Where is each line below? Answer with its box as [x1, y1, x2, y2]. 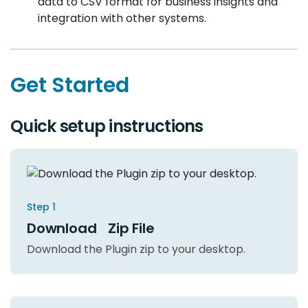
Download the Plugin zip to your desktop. [27, 241, 245, 257]
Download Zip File [27, 218, 155, 238]
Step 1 [27, 199, 56, 214]
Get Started [10, 71, 129, 100]
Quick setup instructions [10, 115, 203, 137]
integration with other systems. [38, 10, 206, 26]
